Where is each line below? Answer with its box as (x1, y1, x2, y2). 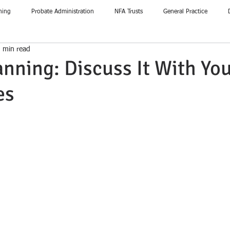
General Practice (163, 8, 207, 15)
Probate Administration (31, 8, 94, 15)
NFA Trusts (114, 8, 143, 15)
